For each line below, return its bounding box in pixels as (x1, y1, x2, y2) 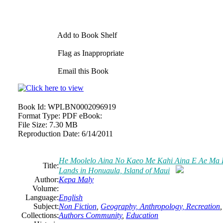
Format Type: (18, 111, 60, 120)
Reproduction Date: (18, 129, 80, 138)
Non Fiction (59, 202, 97, 211)
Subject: (33, 202, 59, 211)
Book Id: (18, 103, 46, 111)
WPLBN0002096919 (48, 103, 116, 111)
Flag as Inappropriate (56, 49, 124, 57)
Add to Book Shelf (56, 31, 117, 39)
